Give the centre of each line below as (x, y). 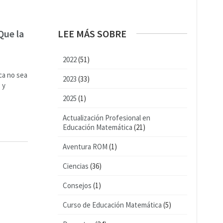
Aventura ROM (85, 147)
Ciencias (76, 166)
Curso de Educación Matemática (112, 205)
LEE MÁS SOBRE (92, 34)
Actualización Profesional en (107, 118)
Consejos (77, 185)
